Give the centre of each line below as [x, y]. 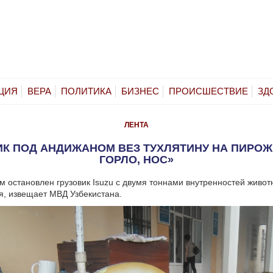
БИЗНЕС [140, 91]
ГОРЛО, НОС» [136, 159]
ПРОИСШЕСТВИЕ [208, 91]
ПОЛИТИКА [86, 91]
